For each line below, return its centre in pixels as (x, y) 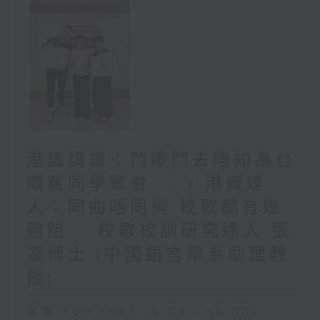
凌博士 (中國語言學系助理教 (158, 255)
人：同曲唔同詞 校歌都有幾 (154, 207)
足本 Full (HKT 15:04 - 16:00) (142, 311)
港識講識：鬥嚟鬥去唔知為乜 (161, 160)
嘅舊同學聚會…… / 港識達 (146, 184)
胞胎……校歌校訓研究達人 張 (159, 231)
